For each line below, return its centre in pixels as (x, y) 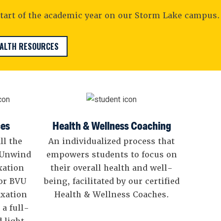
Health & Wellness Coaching (111, 126)
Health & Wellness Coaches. (111, 195)
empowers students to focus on (111, 155)
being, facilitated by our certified (111, 182)
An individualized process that (111, 142)
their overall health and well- (111, 168)
